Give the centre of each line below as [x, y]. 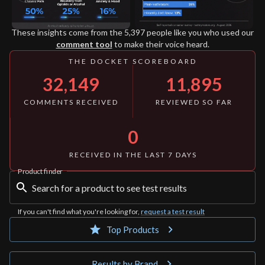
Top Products [132, 230]
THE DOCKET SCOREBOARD [132, 62]
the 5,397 [127, 33]
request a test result [173, 212]
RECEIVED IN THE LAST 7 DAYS [133, 155]
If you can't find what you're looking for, [79, 212]
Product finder [40, 171]
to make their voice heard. [161, 44]
